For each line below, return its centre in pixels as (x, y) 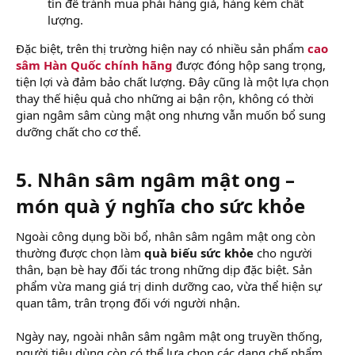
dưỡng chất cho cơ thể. (78, 131)
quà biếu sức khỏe (199, 252)
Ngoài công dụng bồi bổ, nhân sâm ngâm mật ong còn (166, 236)
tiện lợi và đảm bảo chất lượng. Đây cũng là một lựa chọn (172, 81)
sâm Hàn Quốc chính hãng (94, 65)
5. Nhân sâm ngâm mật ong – (155, 179)
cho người (283, 252)
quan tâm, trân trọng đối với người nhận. (128, 302)
